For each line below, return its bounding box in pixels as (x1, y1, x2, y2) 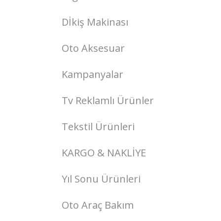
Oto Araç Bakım (62, 198, 134, 212)
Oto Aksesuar (62, 41, 125, 55)
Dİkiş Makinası (62, 15, 128, 29)
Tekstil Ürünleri (62, 120, 135, 133)
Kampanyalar (62, 68, 123, 81)
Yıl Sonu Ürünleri (62, 172, 141, 185)
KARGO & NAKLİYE (62, 146, 146, 159)
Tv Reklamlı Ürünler (62, 94, 154, 107)
